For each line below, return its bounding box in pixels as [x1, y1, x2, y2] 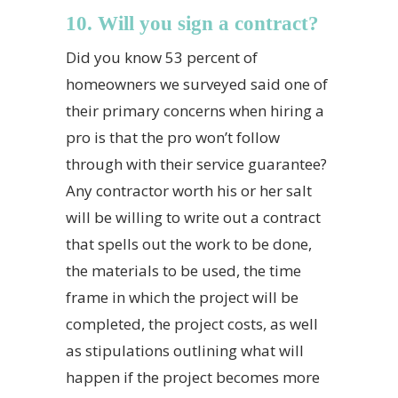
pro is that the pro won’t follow [66, 127, 280, 147]
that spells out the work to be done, [66, 234, 312, 254]
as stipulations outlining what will [66, 340, 304, 361]
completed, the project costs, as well [66, 314, 318, 334]
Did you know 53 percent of [66, 47, 258, 68]
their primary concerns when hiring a [66, 100, 324, 121]
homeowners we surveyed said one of [66, 74, 328, 94]
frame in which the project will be [66, 287, 298, 307]
